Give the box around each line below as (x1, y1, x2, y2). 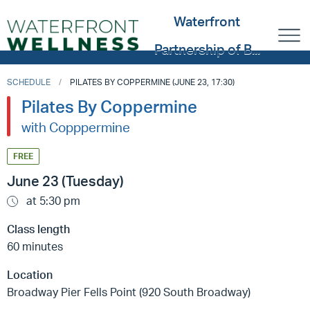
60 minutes (7, 239, 63, 254)
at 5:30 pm (24, 194, 80, 208)
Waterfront (174, 13, 241, 30)
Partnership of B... (154, 41, 260, 58)
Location (7, 268, 53, 282)
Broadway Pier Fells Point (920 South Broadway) (7, 285, 250, 300)
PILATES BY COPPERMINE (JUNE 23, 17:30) (70, 77, 235, 87)
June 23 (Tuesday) (7, 172, 124, 190)
